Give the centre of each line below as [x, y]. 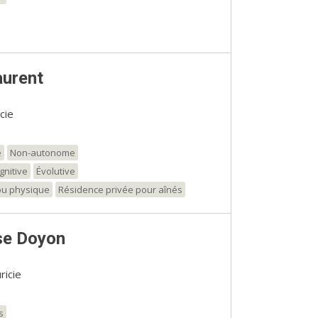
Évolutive [55, 171]
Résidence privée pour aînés [120, 189]
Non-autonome [42, 152]
